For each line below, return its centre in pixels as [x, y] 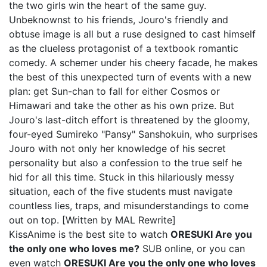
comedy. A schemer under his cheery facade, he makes [133, 63]
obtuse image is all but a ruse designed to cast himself [132, 34]
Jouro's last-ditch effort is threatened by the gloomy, [129, 120]
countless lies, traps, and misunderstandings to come [129, 206]
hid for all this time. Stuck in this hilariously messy [122, 177]
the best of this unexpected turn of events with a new [130, 77]
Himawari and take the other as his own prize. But [122, 105]
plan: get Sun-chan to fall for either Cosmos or [114, 91]
